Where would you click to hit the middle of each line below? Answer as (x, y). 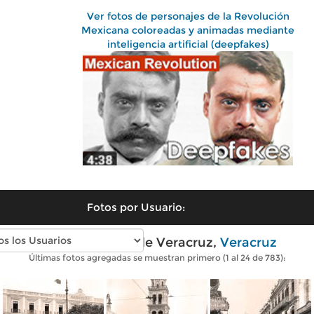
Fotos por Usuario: (136, 207)
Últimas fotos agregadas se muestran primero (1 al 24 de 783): (157, 257)
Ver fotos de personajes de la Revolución (188, 16)
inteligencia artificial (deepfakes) (188, 44)
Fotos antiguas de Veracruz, (129, 242)
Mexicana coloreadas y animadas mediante (188, 30)
